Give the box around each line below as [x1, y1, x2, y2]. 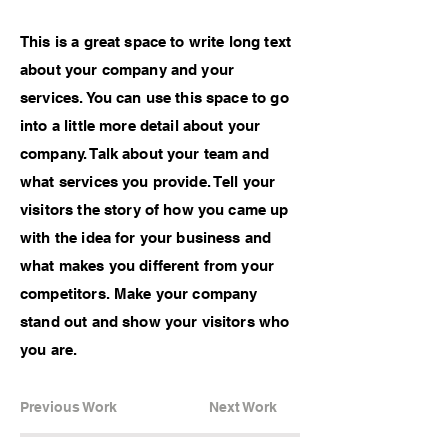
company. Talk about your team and [20, 145, 269, 162]
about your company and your [20, 61, 235, 78]
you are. [20, 341, 78, 358]
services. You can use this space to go [20, 89, 289, 106]
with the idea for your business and [20, 229, 272, 246]
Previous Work [20, 399, 117, 415]
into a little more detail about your [20, 117, 261, 134]
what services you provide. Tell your [20, 173, 276, 190]
